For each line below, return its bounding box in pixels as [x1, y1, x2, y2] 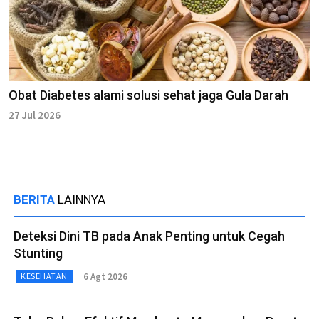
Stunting [14, 246, 63, 261]
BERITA [14, 192, 58, 207]
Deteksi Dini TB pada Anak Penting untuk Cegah [14, 229, 285, 244]
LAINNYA [58, 192, 105, 207]
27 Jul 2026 [9, 108, 61, 122]
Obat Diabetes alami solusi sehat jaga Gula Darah [9, 88, 288, 103]
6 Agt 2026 [83, 270, 127, 283]
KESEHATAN [21, 271, 68, 282]
